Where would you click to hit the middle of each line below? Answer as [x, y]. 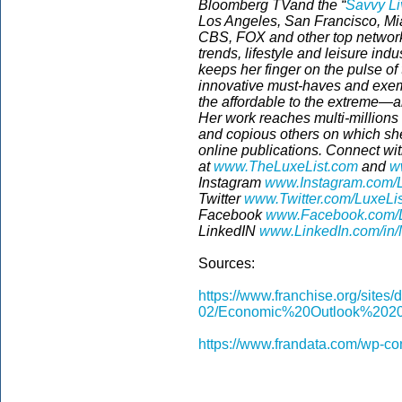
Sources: [227, 263]
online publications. [262, 150]
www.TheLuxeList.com [286, 166]
